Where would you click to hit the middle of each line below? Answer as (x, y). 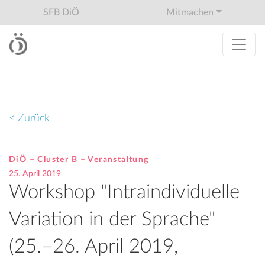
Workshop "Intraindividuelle (124, 193)
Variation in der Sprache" (112, 220)
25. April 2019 (35, 174)
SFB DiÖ (62, 12)
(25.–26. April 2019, (93, 247)
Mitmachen (190, 12)
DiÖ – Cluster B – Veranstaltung (79, 160)
